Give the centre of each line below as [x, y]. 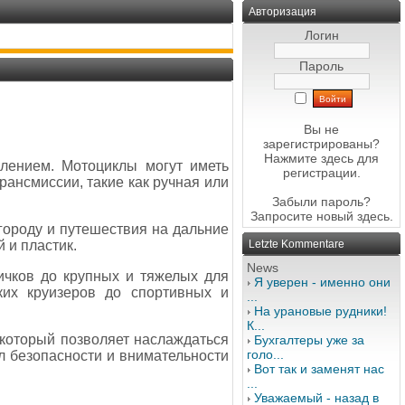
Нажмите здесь [309, 158]
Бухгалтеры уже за [309, 340]
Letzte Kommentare [297, 244]
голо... [265, 354]
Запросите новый [303, 216]
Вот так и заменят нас [319, 369]
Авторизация [283, 12]
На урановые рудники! [320, 311]
